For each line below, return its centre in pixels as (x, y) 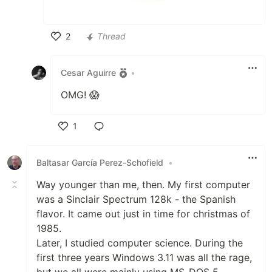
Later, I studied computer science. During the (140, 243)
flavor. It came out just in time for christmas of (143, 213)
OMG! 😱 (80, 94)
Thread (111, 36)
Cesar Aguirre (88, 73)
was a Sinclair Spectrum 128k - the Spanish (136, 199)
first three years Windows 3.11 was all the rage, (144, 257)
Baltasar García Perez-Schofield (100, 163)
